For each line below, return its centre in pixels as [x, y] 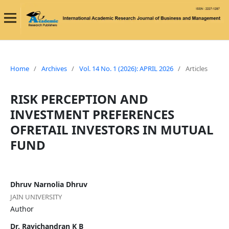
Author [22, 209]
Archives [54, 69]
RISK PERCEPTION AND [79, 99]
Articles [196, 69]
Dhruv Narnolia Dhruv [49, 185]
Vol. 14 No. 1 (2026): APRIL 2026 [126, 69]
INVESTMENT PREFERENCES [92, 114]
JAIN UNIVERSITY [36, 197]
